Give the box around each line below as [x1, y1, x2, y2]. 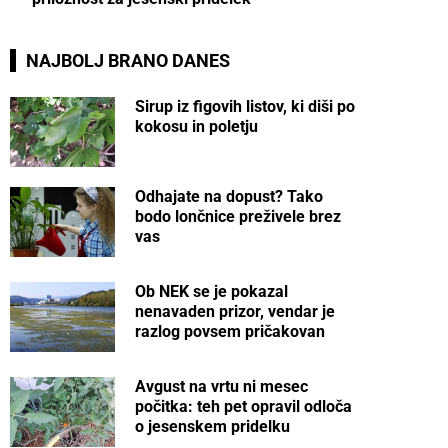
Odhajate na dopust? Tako [135, 187, 324, 207]
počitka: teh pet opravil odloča [135, 397, 353, 417]
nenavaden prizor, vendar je [135, 302, 336, 322]
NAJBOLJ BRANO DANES [26, 50, 230, 71]
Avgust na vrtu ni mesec [135, 377, 309, 397]
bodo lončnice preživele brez [135, 207, 342, 227]
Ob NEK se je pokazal [135, 282, 289, 302]
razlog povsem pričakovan [135, 322, 326, 342]
